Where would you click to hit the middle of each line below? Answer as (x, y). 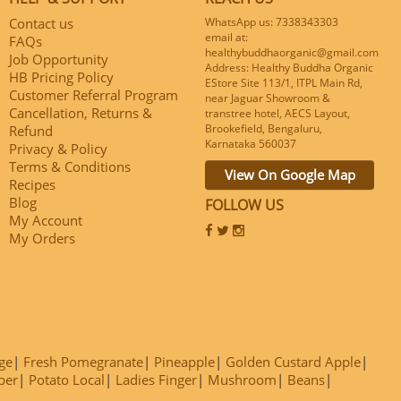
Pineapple (184, 361)
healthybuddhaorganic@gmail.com (292, 53)
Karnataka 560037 (251, 144)
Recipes (32, 185)
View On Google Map (290, 175)
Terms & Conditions (70, 167)
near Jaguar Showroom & (268, 98)
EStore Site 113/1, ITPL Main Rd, (284, 83)
